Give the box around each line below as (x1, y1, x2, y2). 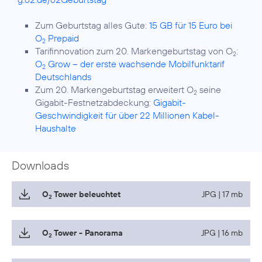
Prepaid (46, 32, 79, 44)
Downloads (12, 158, 69, 173)
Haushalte (35, 122, 76, 135)
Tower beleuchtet (52, 189, 120, 200)
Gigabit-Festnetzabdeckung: (35, 96, 153, 109)
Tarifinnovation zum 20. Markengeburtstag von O (35, 45, 233, 57)
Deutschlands (35, 71, 91, 83)
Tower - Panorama (52, 227, 123, 239)
